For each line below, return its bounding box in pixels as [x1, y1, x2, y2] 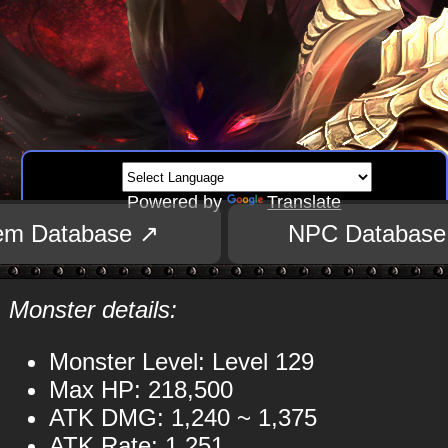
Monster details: [8, 296, 177, 323]
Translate [267, 192, 342, 212]
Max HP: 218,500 [48, 376, 233, 403]
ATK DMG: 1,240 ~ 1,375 [48, 404, 317, 431]
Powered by [127, 192, 228, 212]
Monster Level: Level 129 [48, 348, 314, 375]
